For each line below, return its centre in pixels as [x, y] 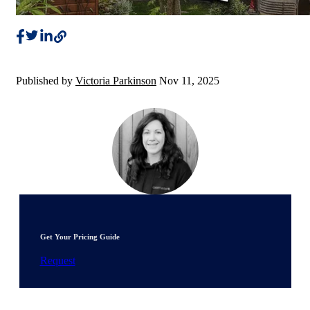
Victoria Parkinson [116, 81]
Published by [46, 81]
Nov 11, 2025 [189, 81]
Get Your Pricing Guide [80, 237]
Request [57, 261]
